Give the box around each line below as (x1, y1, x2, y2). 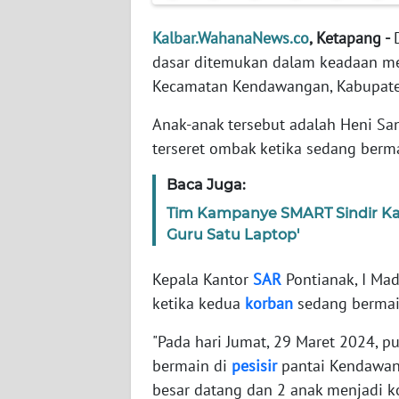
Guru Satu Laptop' (167, 226, 299, 244)
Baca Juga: (167, 176, 246, 194)
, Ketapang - (309, 28, 394, 49)
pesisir (232, 355, 277, 377)
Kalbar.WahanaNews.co (152, 28, 309, 49)
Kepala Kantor (152, 269, 253, 290)
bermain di (152, 355, 232, 377)
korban (245, 293, 293, 314)
